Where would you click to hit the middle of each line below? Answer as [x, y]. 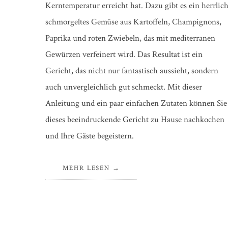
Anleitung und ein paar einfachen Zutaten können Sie [136, 103]
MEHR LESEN [86, 168]
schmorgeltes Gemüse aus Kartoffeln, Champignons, [133, 22]
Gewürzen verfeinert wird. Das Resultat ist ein [124, 54]
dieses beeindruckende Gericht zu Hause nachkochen [135, 119]
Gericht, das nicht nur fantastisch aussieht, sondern [132, 70]
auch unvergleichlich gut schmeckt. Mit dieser [123, 87]
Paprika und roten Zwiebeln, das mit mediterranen [130, 38]
